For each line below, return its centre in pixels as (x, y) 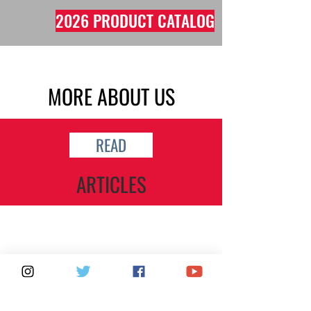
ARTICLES (111, 184)
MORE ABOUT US (111, 96)
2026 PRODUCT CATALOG (135, 20)
